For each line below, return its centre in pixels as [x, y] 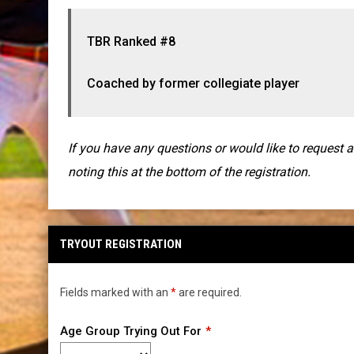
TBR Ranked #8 [131, 41]
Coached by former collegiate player [193, 83]
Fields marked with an [115, 292]
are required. [209, 292]
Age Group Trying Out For [130, 331]
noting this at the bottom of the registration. [189, 171]
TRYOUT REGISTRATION [121, 244]
